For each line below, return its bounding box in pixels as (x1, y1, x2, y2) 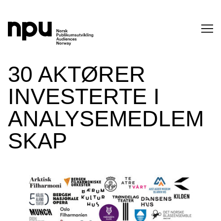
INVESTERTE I (8, 84, 160, 109)
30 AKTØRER (8, 62, 146, 87)
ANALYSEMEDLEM (8, 106, 204, 131)
